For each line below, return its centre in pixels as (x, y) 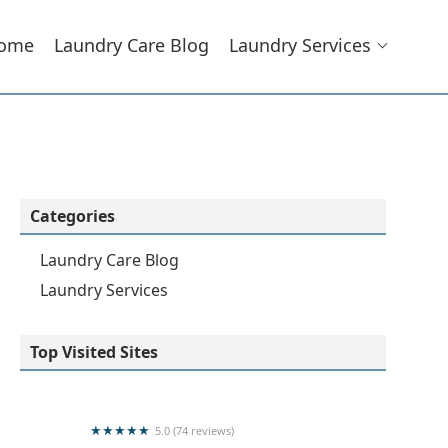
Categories (72, 216)
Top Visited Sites (94, 352)
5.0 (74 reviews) (194, 430)
